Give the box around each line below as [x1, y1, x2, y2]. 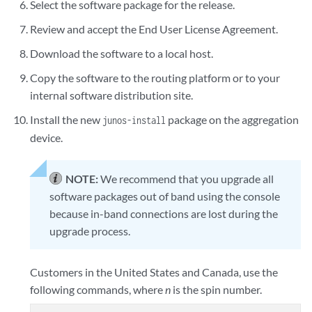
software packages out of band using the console [49, 189, 281, 203]
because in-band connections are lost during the [49, 207, 279, 221]
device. [30, 131, 63, 145]
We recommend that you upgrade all [100, 172, 274, 186]
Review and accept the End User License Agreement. [30, 22, 279, 36]
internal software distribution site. [30, 88, 194, 102]
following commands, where [30, 283, 166, 297]
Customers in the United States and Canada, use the [30, 265, 279, 279]
